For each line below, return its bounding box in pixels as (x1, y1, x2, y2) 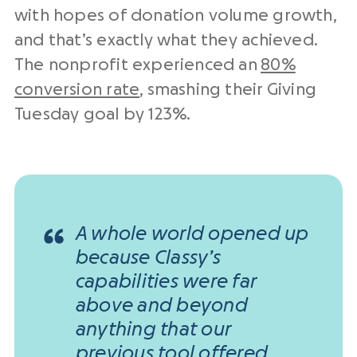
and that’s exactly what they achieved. (14, 32, 317, 49)
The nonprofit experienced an (14, 57, 261, 74)
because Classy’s (76, 249, 221, 269)
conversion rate (14, 81, 140, 99)
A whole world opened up (76, 225, 309, 245)
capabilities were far (76, 273, 257, 292)
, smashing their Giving (139, 81, 316, 99)
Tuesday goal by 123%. (14, 106, 191, 124)
